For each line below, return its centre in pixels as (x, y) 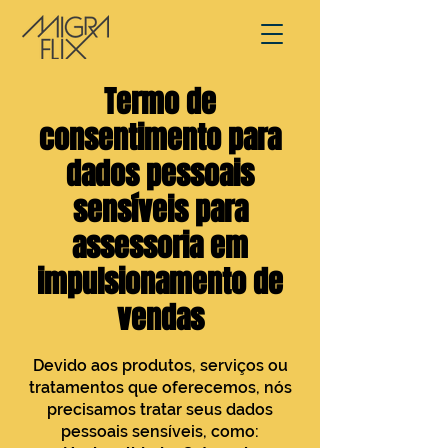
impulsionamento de (160, 282)
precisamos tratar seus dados (160, 409)
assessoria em (160, 246)
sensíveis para (160, 210)
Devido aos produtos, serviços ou (160, 365)
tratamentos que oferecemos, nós (160, 387)
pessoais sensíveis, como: (160, 431)
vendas (160, 318)
